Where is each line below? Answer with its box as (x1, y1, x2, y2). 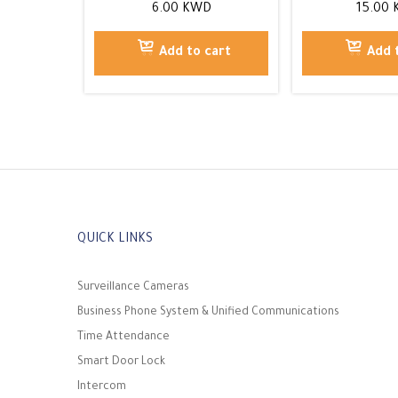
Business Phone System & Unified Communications (77, 306, 339, 319)
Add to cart (158, 45, 231, 60)
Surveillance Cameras (77, 281, 189, 294)
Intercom (77, 380, 126, 394)
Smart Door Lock (77, 355, 165, 369)
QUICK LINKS (77, 232, 153, 247)
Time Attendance (77, 330, 170, 344)
